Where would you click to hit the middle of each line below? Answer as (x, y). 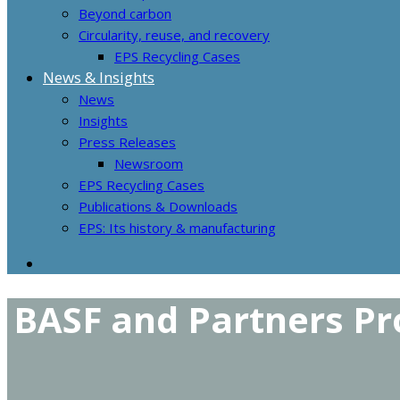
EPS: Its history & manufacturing (177, 228)
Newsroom (149, 164)
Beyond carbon (125, 14)
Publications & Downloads (158, 207)
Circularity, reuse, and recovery (174, 35)
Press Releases (127, 142)
